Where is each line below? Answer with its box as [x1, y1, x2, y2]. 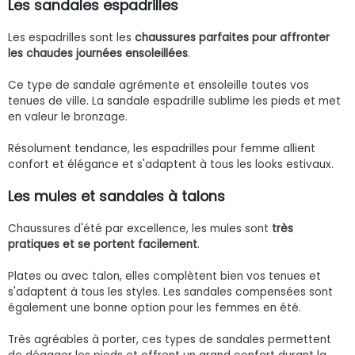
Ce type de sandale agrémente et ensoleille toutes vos [8, 77, 309, 93]
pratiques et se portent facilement [8, 236, 197, 252]
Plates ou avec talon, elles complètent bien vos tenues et [8, 268, 321, 284]
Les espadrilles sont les [8, 29, 135, 45]
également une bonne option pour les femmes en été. [8, 300, 301, 315]
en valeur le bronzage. [8, 109, 128, 124]
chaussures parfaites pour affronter [135, 29, 330, 45]
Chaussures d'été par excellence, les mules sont [8, 220, 272, 236]
